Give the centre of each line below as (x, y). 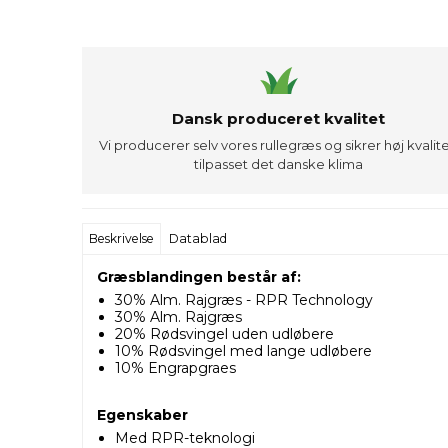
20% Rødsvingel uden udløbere (224, 334)
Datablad (198, 238)
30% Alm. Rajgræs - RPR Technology (243, 300)
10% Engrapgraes (175, 368)
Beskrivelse (122, 238)
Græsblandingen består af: (199, 277)
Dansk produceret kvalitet (279, 118)
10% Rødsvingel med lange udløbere (243, 351)
